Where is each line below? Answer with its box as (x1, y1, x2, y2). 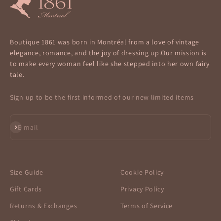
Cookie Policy (120, 167, 164, 177)
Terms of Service (120, 201, 173, 210)
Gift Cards (10, 184, 42, 193)
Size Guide (10, 167, 43, 177)
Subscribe (9, 121, 38, 131)
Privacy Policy (120, 184, 164, 193)
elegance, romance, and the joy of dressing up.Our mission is (10, 48, 207, 57)
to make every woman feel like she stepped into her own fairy (10, 59, 210, 68)
